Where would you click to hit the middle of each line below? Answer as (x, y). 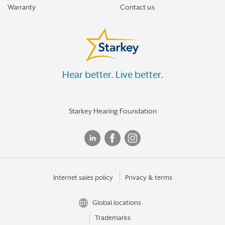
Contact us (137, 7)
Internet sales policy (83, 178)
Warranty (22, 7)
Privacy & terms (148, 178)
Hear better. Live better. (113, 74)
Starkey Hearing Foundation (113, 111)
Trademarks (113, 218)
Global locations (117, 203)
